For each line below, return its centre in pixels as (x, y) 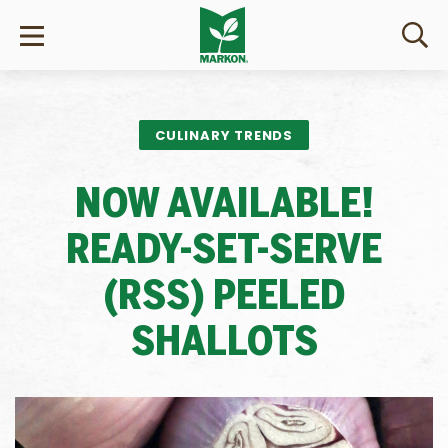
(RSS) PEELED (224, 298)
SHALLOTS (224, 344)
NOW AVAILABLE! (224, 206)
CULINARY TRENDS (224, 135)
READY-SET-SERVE (224, 252)
